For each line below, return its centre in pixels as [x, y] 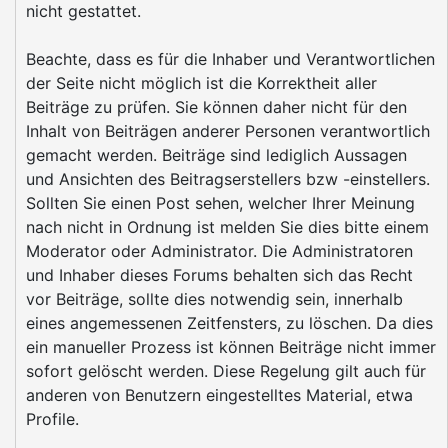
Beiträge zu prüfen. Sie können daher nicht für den [216, 107]
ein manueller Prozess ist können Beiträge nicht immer [231, 347]
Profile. [52, 419]
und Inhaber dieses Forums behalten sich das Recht [219, 275]
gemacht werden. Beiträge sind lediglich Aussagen [216, 155]
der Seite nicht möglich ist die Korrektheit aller [201, 83]
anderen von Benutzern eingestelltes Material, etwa [219, 395]
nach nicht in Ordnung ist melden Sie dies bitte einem [227, 227]
